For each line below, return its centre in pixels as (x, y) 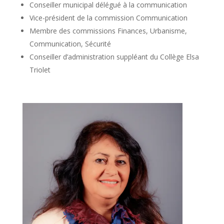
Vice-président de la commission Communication (108, 17)
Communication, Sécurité (70, 43)
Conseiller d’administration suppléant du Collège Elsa (114, 56)
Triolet (40, 69)
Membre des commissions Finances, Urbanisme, (108, 30)
